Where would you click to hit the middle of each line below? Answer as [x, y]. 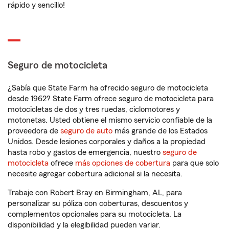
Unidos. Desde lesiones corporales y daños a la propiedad [107, 142]
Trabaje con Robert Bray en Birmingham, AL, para [95, 193]
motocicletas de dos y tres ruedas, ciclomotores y [94, 109]
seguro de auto [86, 131]
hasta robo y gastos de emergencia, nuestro [85, 152]
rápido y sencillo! [36, 5]
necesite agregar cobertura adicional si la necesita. [95, 174]
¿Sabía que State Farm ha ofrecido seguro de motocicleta [108, 88]
